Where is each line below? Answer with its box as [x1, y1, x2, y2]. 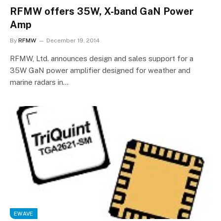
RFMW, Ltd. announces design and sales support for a [10, 54, 193, 63]
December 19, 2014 [46, 37, 100, 44]
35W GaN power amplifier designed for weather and [10, 66, 190, 74]
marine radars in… [10, 77, 69, 86]
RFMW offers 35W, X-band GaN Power [10, 5, 193, 17]
